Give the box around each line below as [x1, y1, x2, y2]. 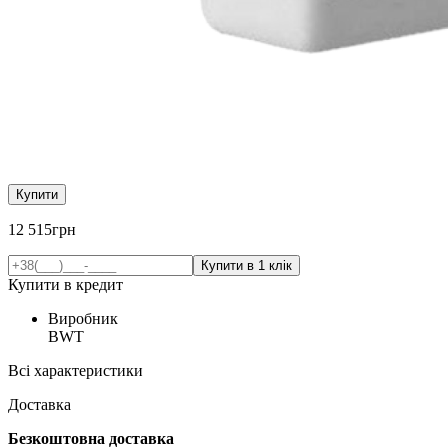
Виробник [48, 309, 118, 327]
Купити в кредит [8, 275, 123, 293]
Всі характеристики [8, 361, 143, 379]
